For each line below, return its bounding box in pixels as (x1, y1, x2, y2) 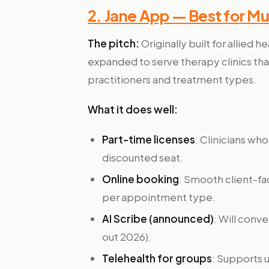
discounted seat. (102, 151, 183, 164)
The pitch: (88, 37, 139, 50)
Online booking (102, 172, 179, 186)
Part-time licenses (102, 133, 195, 146)
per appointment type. (102, 190, 216, 204)
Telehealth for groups (102, 252, 212, 265)
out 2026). (102, 230, 151, 243)
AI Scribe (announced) (102, 212, 214, 225)
